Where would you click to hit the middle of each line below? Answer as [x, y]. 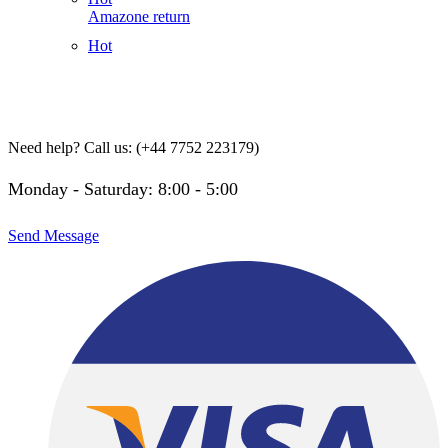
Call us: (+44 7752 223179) [169, 148]
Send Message [53, 236]
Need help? [44, 148]
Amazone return [139, 16]
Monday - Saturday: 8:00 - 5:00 [123, 189]
